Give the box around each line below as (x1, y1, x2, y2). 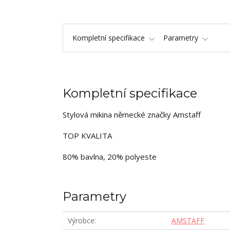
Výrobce (68, 216, 94, 225)
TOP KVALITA (63, 130, 112, 141)
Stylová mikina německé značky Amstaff (63, 109, 201, 120)
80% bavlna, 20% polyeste (63, 151, 157, 162)
